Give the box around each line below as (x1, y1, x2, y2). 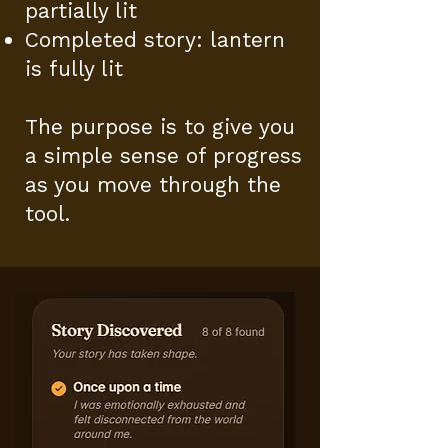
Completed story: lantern (25, 27, 285, 52)
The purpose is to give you (25, 114, 295, 139)
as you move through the (25, 172, 281, 197)
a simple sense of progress (25, 143, 302, 168)
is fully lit (25, 56, 123, 81)
